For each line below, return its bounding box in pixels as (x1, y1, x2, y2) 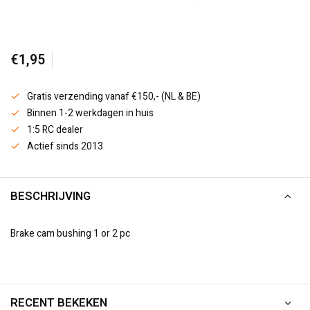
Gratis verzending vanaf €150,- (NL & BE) (27, 89, 201, 104)
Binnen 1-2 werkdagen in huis (27, 106, 154, 120)
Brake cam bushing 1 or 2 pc (10, 226, 130, 241)
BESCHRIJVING (10, 188, 91, 205)
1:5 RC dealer (27, 122, 83, 137)
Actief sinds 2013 (27, 139, 103, 154)
